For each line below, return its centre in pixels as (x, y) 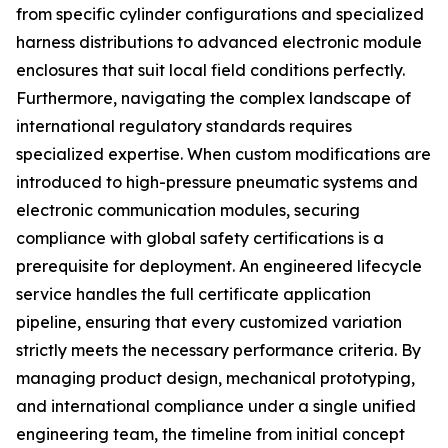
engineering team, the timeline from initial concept (210, 434)
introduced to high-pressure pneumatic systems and (217, 182)
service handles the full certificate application (193, 294)
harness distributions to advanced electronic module (219, 42)
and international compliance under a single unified (216, 406)
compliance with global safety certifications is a (200, 238)
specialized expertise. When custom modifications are (223, 154)
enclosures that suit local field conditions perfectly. (210, 70)
